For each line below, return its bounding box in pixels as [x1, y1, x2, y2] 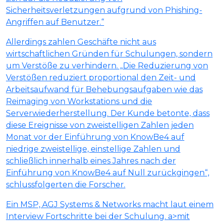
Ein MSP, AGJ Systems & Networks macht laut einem [6, 200, 214, 210]
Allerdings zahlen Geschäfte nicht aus [6, 37, 156, 47]
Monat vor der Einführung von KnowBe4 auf [6, 132, 184, 142]
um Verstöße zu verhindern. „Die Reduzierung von [6, 61, 208, 71]
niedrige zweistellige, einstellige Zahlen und [6, 144, 180, 154]
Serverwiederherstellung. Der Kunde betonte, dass [6, 109, 210, 118]
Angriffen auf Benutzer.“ [6, 17, 104, 27]
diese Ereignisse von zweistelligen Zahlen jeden [6, 120, 194, 130]
